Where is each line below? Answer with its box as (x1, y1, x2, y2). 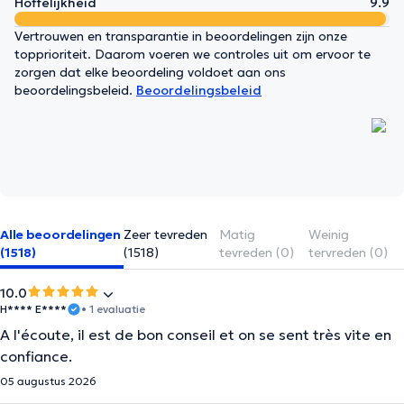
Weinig (308, 226, 349, 243)
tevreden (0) (219, 244, 295, 261)
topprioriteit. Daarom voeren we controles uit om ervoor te (14, 46, 371, 62)
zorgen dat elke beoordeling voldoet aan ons (14, 64, 286, 80)
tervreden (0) (308, 244, 388, 261)
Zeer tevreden (124, 226, 208, 243)
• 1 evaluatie (81, 302, 145, 316)
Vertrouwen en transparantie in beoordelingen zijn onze (14, 28, 347, 44)
